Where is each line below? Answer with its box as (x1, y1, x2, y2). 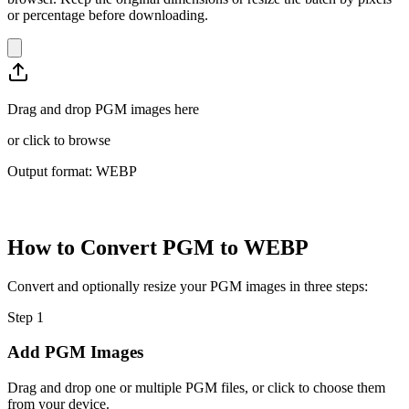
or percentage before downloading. (7, 6, 208, 23)
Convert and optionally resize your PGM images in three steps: (7, 278, 368, 294)
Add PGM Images (7, 342, 143, 362)
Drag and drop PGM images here (7, 100, 199, 117)
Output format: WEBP (7, 163, 137, 179)
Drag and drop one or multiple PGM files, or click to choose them (7, 380, 385, 396)
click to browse (23, 131, 110, 148)
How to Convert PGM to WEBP (7, 235, 309, 259)
